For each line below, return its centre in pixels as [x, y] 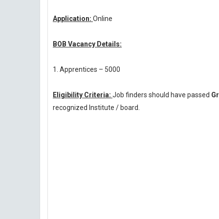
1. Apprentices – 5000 [87, 69]
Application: [73, 19]
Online [103, 19]
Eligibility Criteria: [83, 95]
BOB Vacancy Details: [87, 44]
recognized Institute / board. [96, 108]
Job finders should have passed [162, 95]
